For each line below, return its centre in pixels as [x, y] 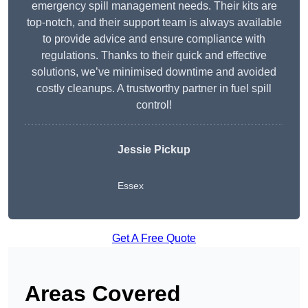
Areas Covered [103, 294]
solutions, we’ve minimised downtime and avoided [154, 72]
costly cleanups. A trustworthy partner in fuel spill [154, 89]
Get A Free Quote [154, 239]
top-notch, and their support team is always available [154, 23]
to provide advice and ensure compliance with [154, 39]
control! [154, 105]
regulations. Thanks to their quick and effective [154, 56]
